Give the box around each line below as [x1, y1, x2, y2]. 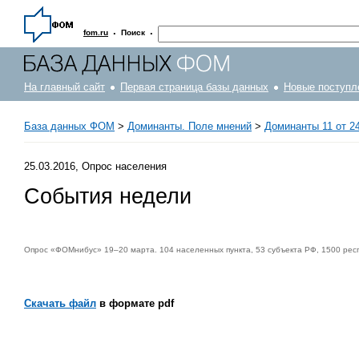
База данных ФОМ [24, 120, 115, 132]
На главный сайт [24, 81, 105, 93]
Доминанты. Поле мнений [127, 120, 252, 132]
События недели [24, 184, 192, 208]
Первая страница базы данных [120, 81, 268, 93]
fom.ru [83, 28, 108, 37]
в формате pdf [96, 296, 174, 309]
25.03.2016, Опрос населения [24, 159, 167, 172]
